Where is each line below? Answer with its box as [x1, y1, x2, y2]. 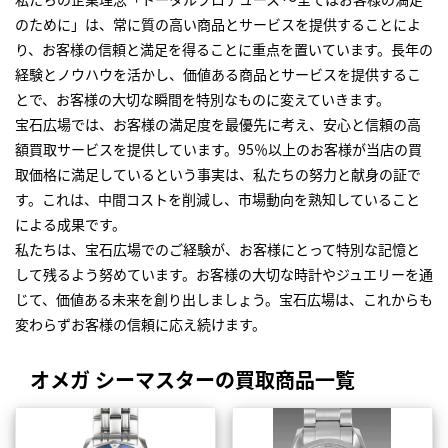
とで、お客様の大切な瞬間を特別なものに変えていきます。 [15, 89, 390, 110]
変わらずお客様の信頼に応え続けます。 [15, 314, 266, 335]
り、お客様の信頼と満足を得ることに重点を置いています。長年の [15, 39, 433, 60]
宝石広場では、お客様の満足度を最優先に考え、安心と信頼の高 [15, 114, 421, 135]
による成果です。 [15, 214, 126, 235]
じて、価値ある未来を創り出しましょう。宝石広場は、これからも [15, 289, 433, 310]
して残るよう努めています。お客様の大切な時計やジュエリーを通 [15, 264, 433, 285]
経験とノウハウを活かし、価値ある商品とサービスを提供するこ [15, 64, 421, 85]
